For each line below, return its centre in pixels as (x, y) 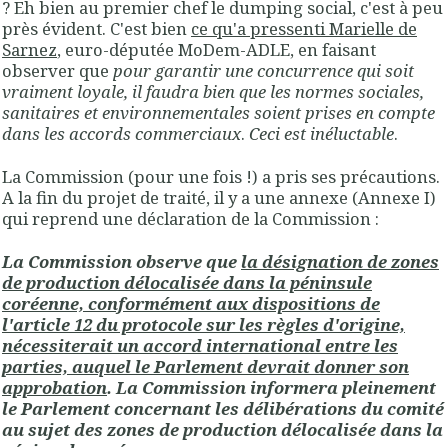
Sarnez (29, 49)
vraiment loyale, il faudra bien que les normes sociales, (213, 91)
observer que (57, 70)
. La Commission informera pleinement (271, 388)
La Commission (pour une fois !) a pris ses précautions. (221, 177)
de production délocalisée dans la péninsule (187, 283)
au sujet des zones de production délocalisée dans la (222, 430)
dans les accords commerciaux (121, 133)
